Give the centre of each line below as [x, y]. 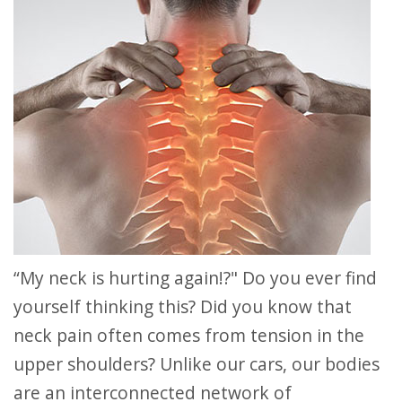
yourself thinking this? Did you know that [183, 306]
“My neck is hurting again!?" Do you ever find [24, 278]
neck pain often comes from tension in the [189, 335]
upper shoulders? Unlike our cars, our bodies [197, 364]
